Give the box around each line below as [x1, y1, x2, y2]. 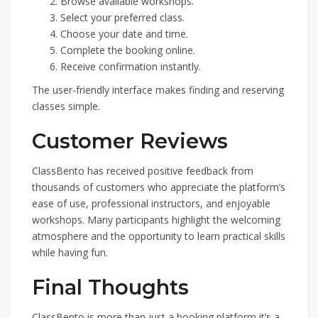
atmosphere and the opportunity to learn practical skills [32, 229, 285, 243]
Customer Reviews [32, 128, 228, 153]
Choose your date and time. [60, 27, 188, 40]
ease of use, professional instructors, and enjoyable [32, 197, 270, 210]
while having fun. [32, 246, 108, 259]
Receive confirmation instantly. [60, 60, 201, 73]
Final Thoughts [32, 275, 189, 300]
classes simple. [32, 99, 100, 113]
